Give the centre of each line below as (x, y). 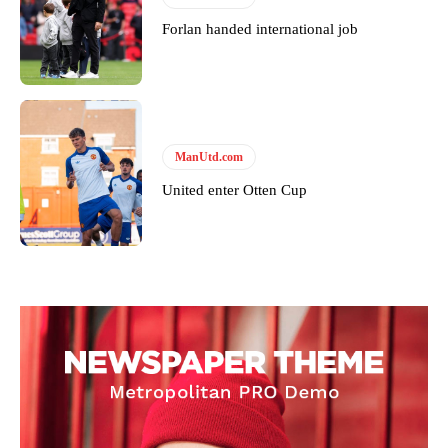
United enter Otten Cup (235, 190)
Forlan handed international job (260, 28)
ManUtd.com (209, 157)
